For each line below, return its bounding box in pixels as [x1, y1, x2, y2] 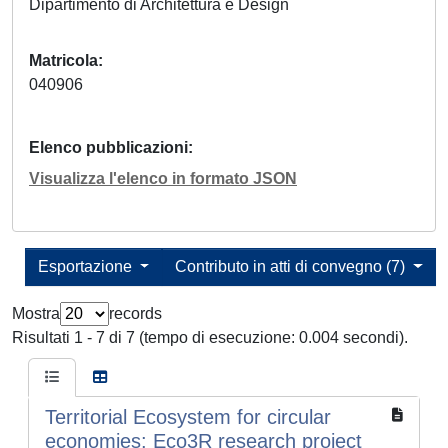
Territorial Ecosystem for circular [45, 406, 331, 429]
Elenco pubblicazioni [29, 139, 188, 157]
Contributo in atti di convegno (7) [175, 258, 410, 276]
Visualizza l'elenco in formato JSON [29, 170, 297, 188]
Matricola [29, 52, 98, 70]
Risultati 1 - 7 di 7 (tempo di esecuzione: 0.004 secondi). [12, 329, 408, 347]
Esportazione [37, 258, 136, 276]
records [109, 305, 162, 323]
